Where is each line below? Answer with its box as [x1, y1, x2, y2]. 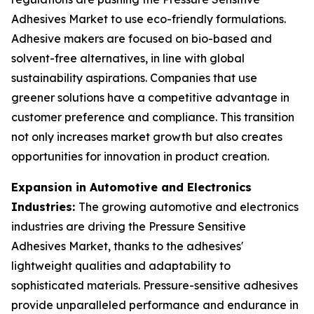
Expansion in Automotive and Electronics [11, 180, 252, 194]
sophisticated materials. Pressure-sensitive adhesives [11, 278, 298, 292]
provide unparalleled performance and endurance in [11, 298, 299, 312]
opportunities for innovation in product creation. [11, 149, 269, 163]
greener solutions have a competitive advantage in [11, 90, 289, 104]
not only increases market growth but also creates [11, 130, 282, 144]
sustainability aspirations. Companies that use [11, 71, 257, 85]
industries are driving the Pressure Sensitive [11, 219, 246, 233]
